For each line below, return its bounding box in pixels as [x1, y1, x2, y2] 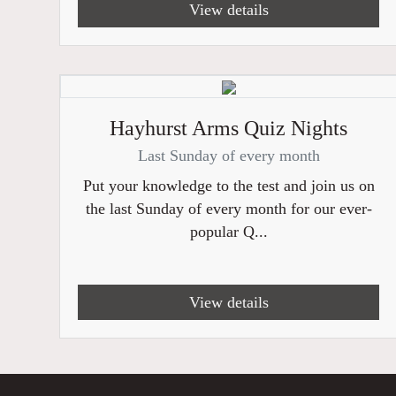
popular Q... [189, 223, 268, 240]
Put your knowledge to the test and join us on [82, 177, 375, 194]
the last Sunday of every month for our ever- [85, 200, 372, 217]
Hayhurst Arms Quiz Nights [110, 117, 348, 140]
